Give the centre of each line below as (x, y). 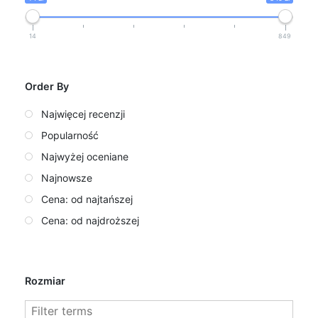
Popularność (70, 136)
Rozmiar (45, 281)
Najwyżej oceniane (85, 157)
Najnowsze (67, 178)
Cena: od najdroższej (90, 221)
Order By (47, 87)
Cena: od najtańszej (87, 199)
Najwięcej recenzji (83, 114)
